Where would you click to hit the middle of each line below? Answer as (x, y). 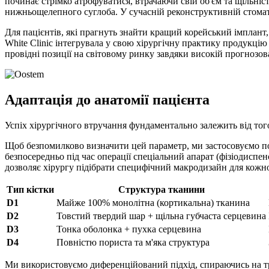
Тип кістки (30, 190)
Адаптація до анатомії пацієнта (107, 100)
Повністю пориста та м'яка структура (133, 243)
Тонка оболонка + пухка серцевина (129, 229)
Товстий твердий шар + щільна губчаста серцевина (161, 216)
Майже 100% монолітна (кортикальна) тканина (153, 203)
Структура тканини (161, 190)
